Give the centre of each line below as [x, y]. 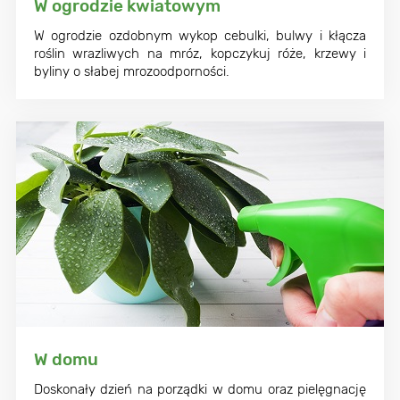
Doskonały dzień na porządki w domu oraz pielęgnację [200, 389]
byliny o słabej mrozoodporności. [132, 71]
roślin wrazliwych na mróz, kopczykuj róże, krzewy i [200, 54]
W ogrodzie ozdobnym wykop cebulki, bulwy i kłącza [200, 36]
